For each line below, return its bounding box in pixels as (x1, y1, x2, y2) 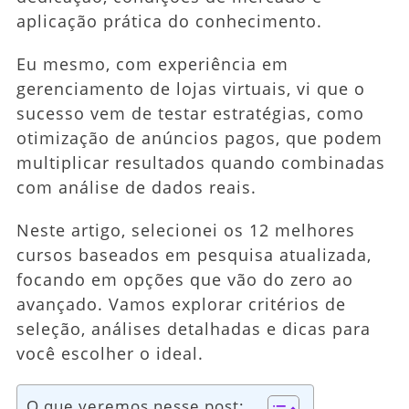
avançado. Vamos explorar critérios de (16, 292, 346, 315)
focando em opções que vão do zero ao (16, 267, 353, 290)
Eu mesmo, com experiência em (16, 52, 288, 75)
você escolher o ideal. (16, 341, 204, 364)
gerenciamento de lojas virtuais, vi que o (16, 77, 365, 100)
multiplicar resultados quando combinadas (16, 151, 385, 173)
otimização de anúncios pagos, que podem (16, 126, 383, 149)
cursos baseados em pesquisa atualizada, (16, 243, 372, 266)
